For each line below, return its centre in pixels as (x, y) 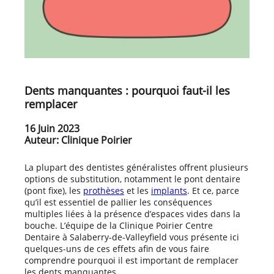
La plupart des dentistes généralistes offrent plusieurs (136, 167)
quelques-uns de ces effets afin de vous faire (117, 248)
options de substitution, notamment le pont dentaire (132, 179)
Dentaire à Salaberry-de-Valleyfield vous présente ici (132, 237)
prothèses (104, 190)
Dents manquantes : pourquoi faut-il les (127, 91)
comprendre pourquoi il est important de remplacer (131, 260)
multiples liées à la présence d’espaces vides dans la (132, 213)
